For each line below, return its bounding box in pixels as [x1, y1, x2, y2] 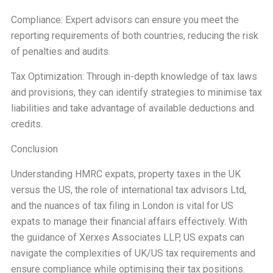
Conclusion [10, 143, 58, 155]
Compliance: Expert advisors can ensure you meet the [10, 14, 239, 26]
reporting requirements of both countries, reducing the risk [10, 30, 258, 41]
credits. [10, 118, 43, 130]
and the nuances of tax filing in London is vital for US [10, 200, 233, 211]
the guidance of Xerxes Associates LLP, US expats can [10, 232, 244, 243]
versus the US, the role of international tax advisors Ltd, [10, 184, 246, 196]
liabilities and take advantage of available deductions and [10, 102, 254, 114]
